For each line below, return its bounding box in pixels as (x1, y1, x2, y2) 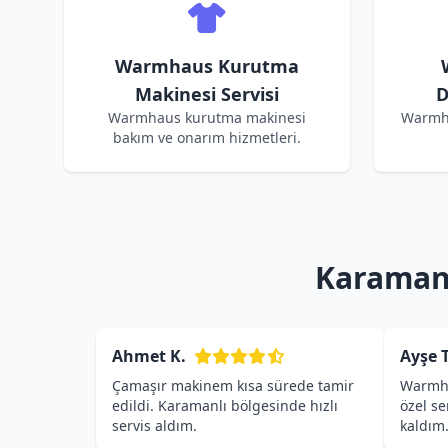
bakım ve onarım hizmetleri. (113, 128, 301, 147)
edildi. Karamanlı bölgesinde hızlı (112, 396, 338, 415)
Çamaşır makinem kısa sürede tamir (112, 376, 354, 395)
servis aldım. (112, 416, 197, 435)
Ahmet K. (112, 345, 186, 367)
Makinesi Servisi (135, 82, 279, 106)
